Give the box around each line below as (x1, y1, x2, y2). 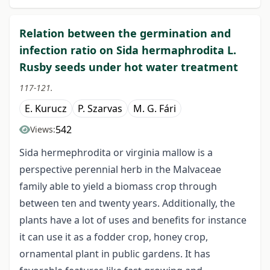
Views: (30, 124, 55, 136)
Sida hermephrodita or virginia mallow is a (19, 146, 213, 160)
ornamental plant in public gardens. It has (19, 247, 210, 261)
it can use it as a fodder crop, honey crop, (19, 230, 208, 244)
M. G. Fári (133, 102, 176, 116)
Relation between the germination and (19, 26, 231, 41)
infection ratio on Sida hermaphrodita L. (19, 43, 236, 58)
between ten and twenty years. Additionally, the (19, 196, 235, 210)
